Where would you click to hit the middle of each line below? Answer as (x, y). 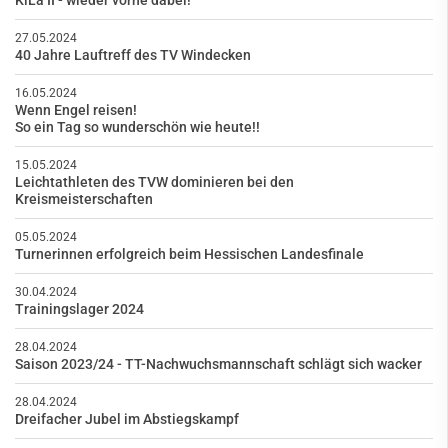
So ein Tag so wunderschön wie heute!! (137, 127)
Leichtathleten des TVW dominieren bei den (154, 182)
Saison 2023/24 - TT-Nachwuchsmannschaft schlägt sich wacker (218, 364)
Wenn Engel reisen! (76, 110)
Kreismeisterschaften (84, 199)
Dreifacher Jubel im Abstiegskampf (127, 419)
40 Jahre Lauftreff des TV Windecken (133, 55)
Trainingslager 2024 (79, 309)
